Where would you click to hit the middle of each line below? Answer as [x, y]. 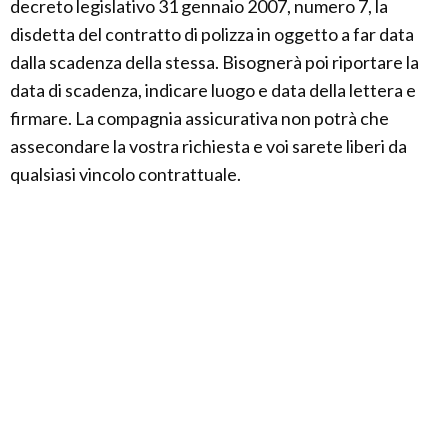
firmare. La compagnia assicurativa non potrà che [199, 117]
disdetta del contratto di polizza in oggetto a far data [212, 33]
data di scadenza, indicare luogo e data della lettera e [213, 89]
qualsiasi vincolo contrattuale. [125, 173]
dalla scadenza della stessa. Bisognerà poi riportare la [214, 61]
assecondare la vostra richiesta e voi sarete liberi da [208, 145]
